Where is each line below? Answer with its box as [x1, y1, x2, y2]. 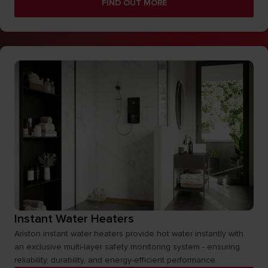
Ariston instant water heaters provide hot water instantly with [14, 229, 243, 239]
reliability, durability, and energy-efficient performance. [14, 255, 217, 265]
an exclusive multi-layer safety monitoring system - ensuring [14, 242, 240, 252]
